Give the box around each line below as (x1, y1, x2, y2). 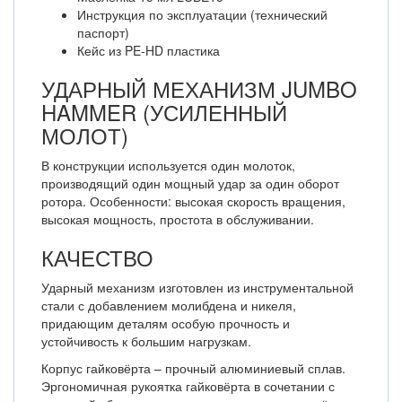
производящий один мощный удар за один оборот (41, 174, 339, 192)
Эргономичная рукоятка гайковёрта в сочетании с (41, 377, 335, 395)
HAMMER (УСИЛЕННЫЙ (41, 96, 287, 127)
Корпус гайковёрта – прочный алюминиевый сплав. (41, 359, 345, 377)
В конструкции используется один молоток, (41, 156, 295, 174)
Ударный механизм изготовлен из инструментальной (41, 278, 354, 296)
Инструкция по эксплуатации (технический (77, 5, 328, 23)
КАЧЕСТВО (41, 241, 153, 273)
